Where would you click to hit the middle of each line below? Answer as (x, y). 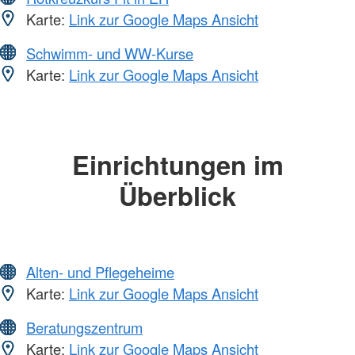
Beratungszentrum (84, 328)
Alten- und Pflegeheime (100, 272)
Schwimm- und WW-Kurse (110, 53)
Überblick (177, 195)
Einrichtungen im (177, 164)
